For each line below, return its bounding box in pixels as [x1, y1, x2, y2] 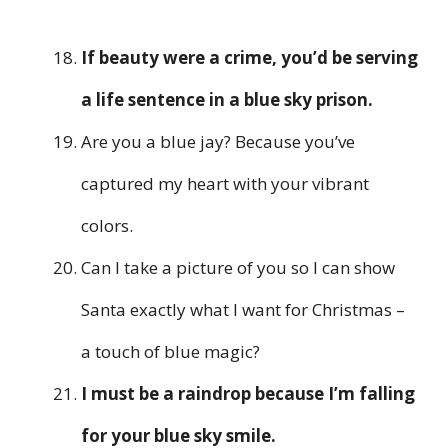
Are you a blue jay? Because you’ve [81, 130, 355, 154]
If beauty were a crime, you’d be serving [81, 46, 418, 70]
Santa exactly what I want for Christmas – [81, 298, 405, 322]
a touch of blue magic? [81, 340, 260, 364]
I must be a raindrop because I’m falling [81, 382, 415, 406]
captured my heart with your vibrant [81, 172, 369, 196]
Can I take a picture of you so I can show [81, 256, 395, 280]
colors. [81, 214, 133, 238]
